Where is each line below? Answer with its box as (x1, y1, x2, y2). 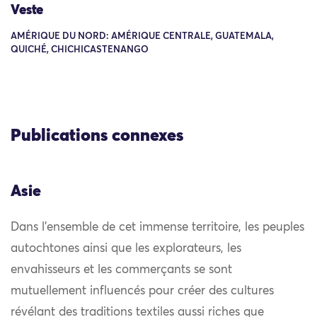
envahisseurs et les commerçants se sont (11, 264, 232, 277)
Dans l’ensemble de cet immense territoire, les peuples (11, 221, 304, 234)
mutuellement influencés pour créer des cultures (11, 285, 274, 298)
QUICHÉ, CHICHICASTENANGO (11, 45, 149, 55)
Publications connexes (11, 127, 183, 144)
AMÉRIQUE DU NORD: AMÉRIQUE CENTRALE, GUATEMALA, (11, 32, 274, 42)
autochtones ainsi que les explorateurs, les (11, 243, 241, 255)
